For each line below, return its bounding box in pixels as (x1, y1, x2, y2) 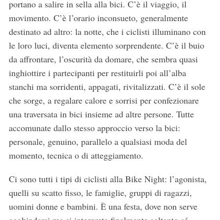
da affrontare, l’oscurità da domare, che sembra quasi (8, 53, 198, 65)
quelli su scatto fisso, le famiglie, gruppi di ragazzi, (8, 186, 192, 198)
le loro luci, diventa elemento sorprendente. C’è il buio (8, 39, 204, 51)
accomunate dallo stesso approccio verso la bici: (8, 121, 180, 134)
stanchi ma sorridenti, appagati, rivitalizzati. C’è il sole (8, 80, 205, 92)
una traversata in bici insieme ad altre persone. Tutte (8, 108, 194, 120)
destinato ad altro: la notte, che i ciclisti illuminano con (8, 25, 206, 37)
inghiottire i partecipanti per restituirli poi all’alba (8, 66, 186, 79)
